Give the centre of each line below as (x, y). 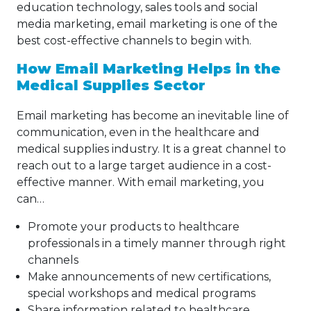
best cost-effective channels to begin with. (134, 41)
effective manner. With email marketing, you (141, 183)
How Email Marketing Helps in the (149, 69)
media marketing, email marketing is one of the (147, 24)
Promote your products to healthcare (134, 227)
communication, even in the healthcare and (138, 133)
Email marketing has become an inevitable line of (153, 116)
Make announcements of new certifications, (149, 277)
